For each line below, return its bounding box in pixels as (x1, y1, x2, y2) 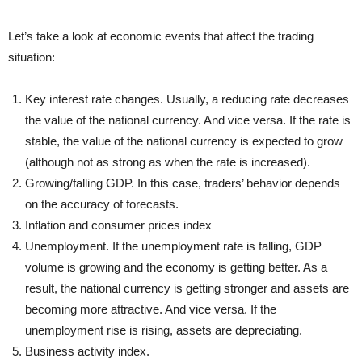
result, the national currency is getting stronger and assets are (25, 281, 349, 295)
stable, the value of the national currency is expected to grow (25, 134, 343, 148)
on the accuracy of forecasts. (25, 197, 179, 211)
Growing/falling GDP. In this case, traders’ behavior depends (25, 176, 340, 190)
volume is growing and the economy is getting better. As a (25, 260, 327, 274)
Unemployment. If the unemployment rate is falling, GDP (25, 239, 322, 253)
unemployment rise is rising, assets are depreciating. (25, 323, 302, 337)
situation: (8, 50, 55, 64)
